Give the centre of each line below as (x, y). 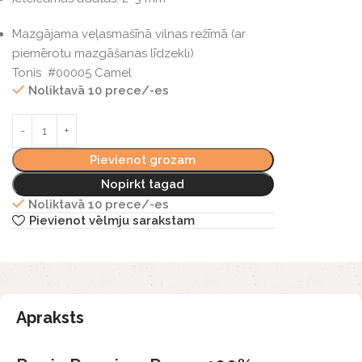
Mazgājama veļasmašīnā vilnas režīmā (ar (129, 34)
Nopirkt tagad (143, 185)
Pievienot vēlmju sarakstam (112, 220)
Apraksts (50, 318)
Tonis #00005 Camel (72, 73)
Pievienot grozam (143, 160)
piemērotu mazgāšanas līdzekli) (103, 54)
